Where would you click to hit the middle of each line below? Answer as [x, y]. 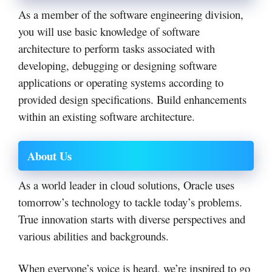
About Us [49, 155]
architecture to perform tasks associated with [117, 49]
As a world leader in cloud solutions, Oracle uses [126, 185]
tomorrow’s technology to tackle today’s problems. [130, 202]
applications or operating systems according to [121, 83]
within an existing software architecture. [107, 117]
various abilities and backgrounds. [93, 236]
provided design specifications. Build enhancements [132, 100]
